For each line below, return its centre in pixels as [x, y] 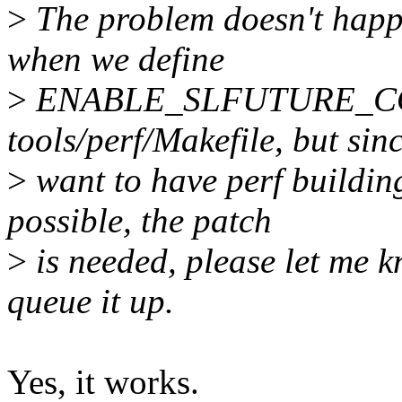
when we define [116, 59]
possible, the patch [140, 221]
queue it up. [91, 301]
